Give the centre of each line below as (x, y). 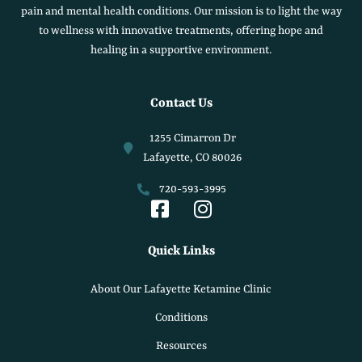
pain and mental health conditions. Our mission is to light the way (181, 11)
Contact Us (181, 104)
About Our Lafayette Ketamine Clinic (181, 290)
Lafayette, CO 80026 (193, 158)
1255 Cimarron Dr (192, 139)
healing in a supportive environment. (181, 50)
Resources (181, 346)
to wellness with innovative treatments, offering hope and (181, 30)
